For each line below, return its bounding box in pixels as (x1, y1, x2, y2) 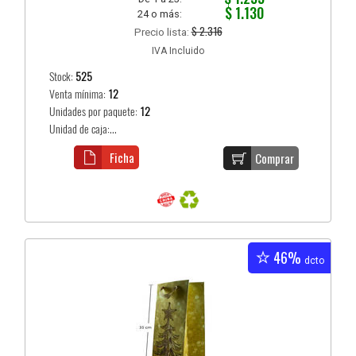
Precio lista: (133, 25, 192, 38)
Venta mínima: (49, 86, 109, 102)
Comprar (255, 149, 295, 167)
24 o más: (137, 7, 183, 20)
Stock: (49, 68, 76, 84)
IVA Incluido (152, 44, 204, 56)
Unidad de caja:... (49, 121, 118, 137)
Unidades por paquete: (49, 103, 141, 119)
